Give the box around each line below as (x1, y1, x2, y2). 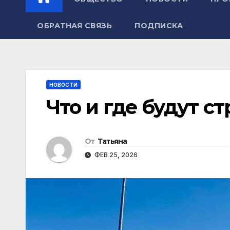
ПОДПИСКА (135, 21, 183, 31)
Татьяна (97, 136, 127, 146)
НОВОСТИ (49, 82, 78, 88)
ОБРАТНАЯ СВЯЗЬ (37, 21, 112, 31)
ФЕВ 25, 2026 (93, 150, 138, 159)
